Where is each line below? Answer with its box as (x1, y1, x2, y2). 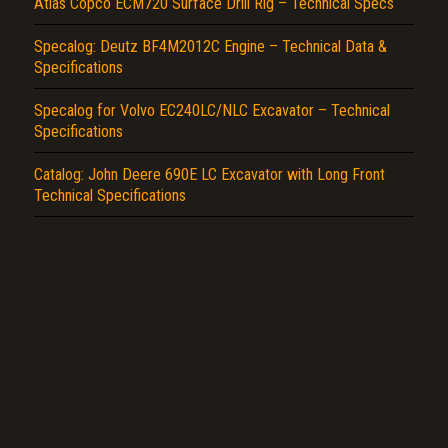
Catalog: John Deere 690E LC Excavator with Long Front (34, 164, 385, 184)
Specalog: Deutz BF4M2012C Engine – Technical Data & (34, 36, 387, 56)
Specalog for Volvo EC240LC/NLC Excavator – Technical (34, 100, 390, 120)
